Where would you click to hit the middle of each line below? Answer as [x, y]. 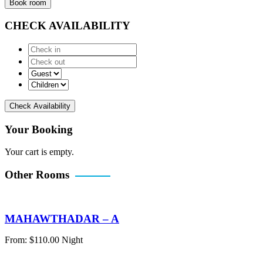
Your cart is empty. [39, 152]
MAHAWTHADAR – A [62, 218]
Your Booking [39, 129]
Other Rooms [37, 175]
